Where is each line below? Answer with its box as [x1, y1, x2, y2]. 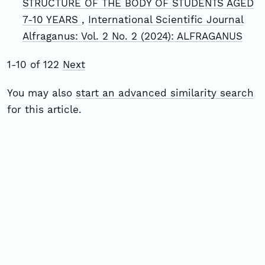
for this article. [7, 103, 82, 115]
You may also [7, 86, 76, 99]
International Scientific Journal [88, 13, 244, 25]
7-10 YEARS [22, 13, 82, 25]
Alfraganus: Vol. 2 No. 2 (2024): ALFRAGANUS [22, 30, 243, 42]
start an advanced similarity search [76, 86, 254, 99]
